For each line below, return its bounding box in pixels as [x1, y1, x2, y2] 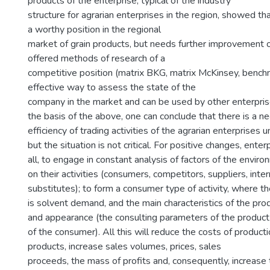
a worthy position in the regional [28, 23, 161, 36]
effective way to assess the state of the [28, 81, 196, 94]
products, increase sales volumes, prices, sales [28, 240, 221, 253]
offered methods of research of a [28, 52, 165, 65]
